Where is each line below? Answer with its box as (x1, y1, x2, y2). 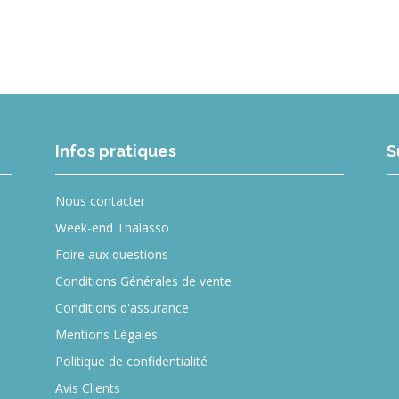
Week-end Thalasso (55, 219, 169, 237)
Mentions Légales (55, 326, 158, 344)
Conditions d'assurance (55, 299, 189, 317)
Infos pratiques (55, 142, 176, 161)
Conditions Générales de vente (55, 273, 232, 290)
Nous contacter (55, 192, 145, 210)
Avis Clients (55, 379, 120, 397)
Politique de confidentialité (55, 353, 208, 370)
